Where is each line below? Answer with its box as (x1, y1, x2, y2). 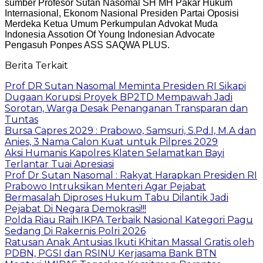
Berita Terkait (5, 59, 68, 71)
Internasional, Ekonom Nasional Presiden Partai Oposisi (5, 8, 239, 18)
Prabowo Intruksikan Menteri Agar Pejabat (5, 180, 206, 192)
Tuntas (5, 113, 38, 125)
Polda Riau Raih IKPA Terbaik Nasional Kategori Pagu (5, 214, 253, 225)
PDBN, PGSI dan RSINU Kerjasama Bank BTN (5, 247, 217, 259)
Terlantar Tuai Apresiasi (5, 158, 114, 170)
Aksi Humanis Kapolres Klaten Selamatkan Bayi (5, 147, 224, 159)
